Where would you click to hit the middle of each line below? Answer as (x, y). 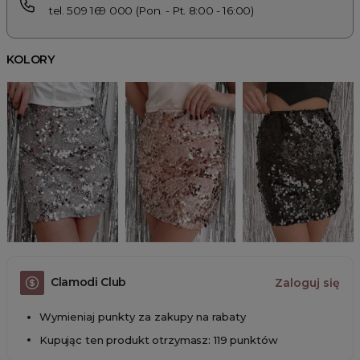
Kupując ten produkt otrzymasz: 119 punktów (159, 340)
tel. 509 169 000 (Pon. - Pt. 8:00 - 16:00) (151, 10)
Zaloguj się (307, 282)
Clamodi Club (89, 282)
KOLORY (31, 59)
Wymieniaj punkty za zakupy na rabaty (143, 316)
